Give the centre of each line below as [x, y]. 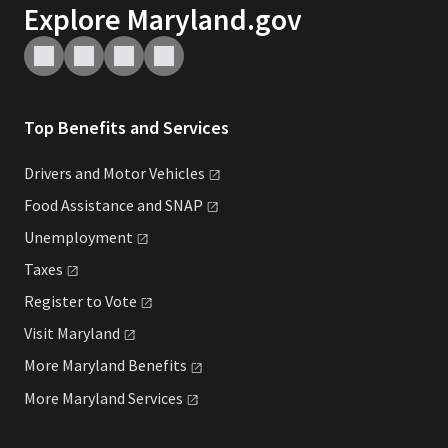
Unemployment [78, 236]
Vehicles [177, 172]
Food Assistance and [94, 204]
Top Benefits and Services [126, 127]
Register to [64, 301]
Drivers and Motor [86, 172]
